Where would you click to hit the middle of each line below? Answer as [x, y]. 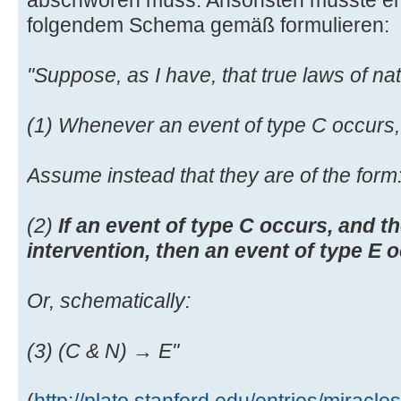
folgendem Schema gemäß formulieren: [208, 25]
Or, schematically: [109, 300]
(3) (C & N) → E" [103, 350]
